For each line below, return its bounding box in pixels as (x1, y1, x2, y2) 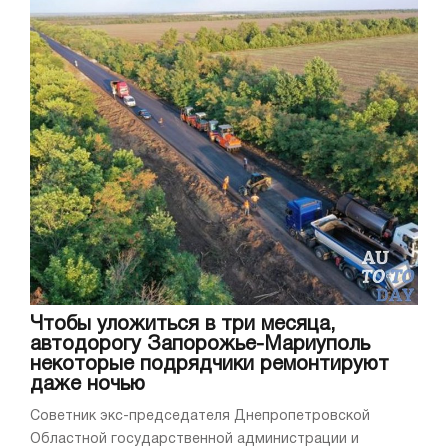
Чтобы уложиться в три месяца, (30, 316, 335, 335)
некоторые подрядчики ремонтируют (30, 356, 389, 375)
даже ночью (30, 376, 145, 395)
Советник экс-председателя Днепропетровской (30, 410, 370, 424)
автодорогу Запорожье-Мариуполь (30, 336, 370, 355)
